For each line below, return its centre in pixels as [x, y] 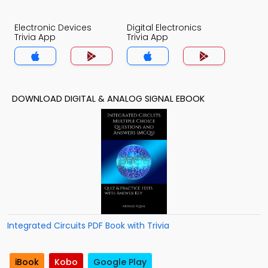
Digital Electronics [164, 28]
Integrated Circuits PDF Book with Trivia [88, 226]
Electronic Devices [53, 28]
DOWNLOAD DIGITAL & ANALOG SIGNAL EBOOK [108, 99]
